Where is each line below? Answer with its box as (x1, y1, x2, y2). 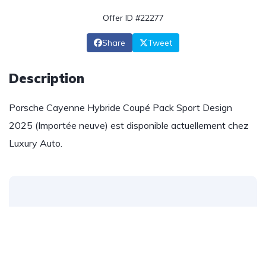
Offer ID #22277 (102, 12, 164, 23)
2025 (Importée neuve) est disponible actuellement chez (9, 119, 249, 131)
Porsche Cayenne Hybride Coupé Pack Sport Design (9, 102, 232, 113)
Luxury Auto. (9, 137, 62, 149)
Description (9, 70, 84, 87)
